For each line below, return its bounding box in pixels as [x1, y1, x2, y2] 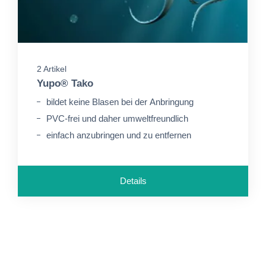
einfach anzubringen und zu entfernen [46, 130, 191, 140]
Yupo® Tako [37, 78, 93, 89]
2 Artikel [37, 64, 66, 74]
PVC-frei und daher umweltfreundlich [46, 113, 188, 123]
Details [119, 176, 147, 186]
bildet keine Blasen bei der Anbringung [46, 97, 194, 107]
